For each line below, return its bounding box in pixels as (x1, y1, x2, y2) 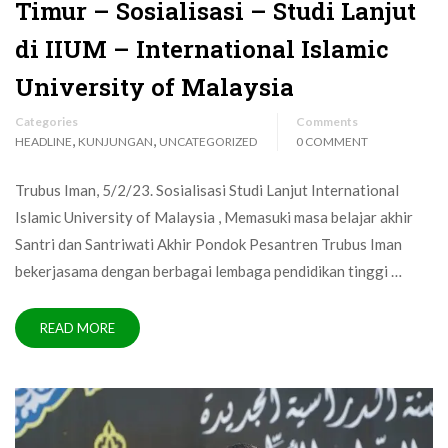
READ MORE (40, 320, 115, 337)
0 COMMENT (296, 134, 368, 150)
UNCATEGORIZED (159, 134, 257, 150)
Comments (296, 114, 358, 130)
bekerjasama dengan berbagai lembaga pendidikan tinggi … (15, 262, 402, 281)
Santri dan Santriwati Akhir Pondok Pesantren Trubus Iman (15, 235, 402, 254)
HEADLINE (15, 134, 72, 150)
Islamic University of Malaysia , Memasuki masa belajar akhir (15, 208, 413, 227)
